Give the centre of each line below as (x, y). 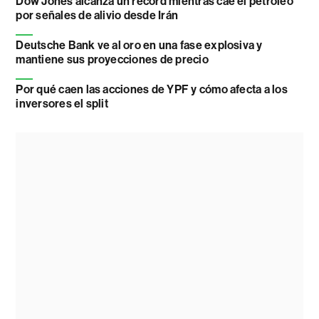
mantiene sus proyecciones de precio (112, 60)
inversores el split (62, 104)
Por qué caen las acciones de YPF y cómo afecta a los (152, 90)
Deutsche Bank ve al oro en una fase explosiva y (139, 46)
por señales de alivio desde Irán (97, 16)
